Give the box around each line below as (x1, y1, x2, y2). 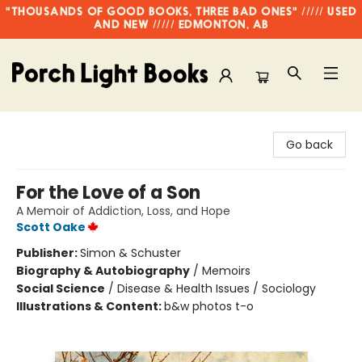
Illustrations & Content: (16, 298, 164, 314)
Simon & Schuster (80, 245, 181, 261)
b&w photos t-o (164, 298, 254, 314)
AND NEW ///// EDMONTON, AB (93, 19, 269, 32)
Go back (286, 137, 333, 153)
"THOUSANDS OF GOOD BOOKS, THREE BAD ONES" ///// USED (6, 6, 356, 19)
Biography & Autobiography (16, 263, 190, 279)
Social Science (16, 280, 105, 297)
